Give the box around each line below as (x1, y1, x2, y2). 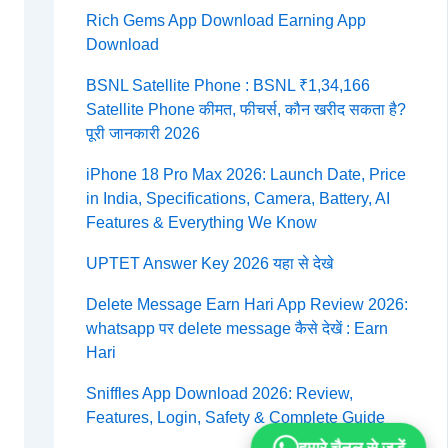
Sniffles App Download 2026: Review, (85, 385, 353, 403)
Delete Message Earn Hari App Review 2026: (85, 296, 408, 314)
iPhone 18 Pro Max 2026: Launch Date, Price (85, 166, 406, 184)
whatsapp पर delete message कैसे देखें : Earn (85, 320, 388, 338)
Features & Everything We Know (85, 214, 317, 232)
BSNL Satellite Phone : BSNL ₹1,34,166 (85, 77, 370, 95)
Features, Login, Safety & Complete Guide (85, 409, 385, 427)
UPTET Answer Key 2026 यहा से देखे (85, 255, 333, 273)
